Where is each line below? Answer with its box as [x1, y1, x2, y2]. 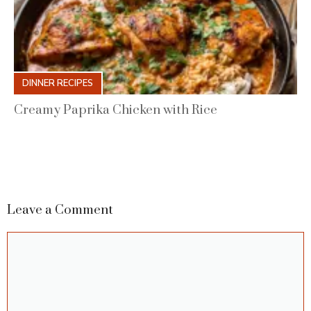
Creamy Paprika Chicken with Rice [14, 102, 217, 119]
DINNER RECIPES [22, 76, 93, 90]
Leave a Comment [7, 202, 113, 219]
